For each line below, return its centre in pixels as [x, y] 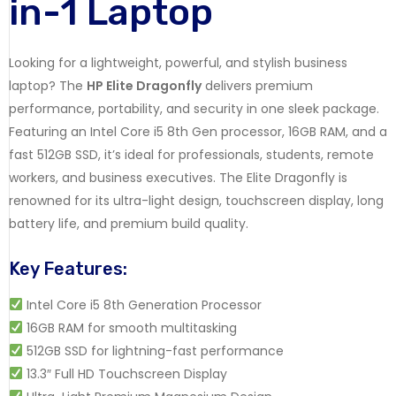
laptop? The [48, 85]
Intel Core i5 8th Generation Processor [142, 305]
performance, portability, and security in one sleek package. [194, 108]
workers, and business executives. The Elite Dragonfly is [178, 177]
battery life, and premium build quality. [129, 223]
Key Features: [68, 268]
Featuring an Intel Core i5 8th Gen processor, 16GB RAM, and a [198, 131]
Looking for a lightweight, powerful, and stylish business [178, 62]
